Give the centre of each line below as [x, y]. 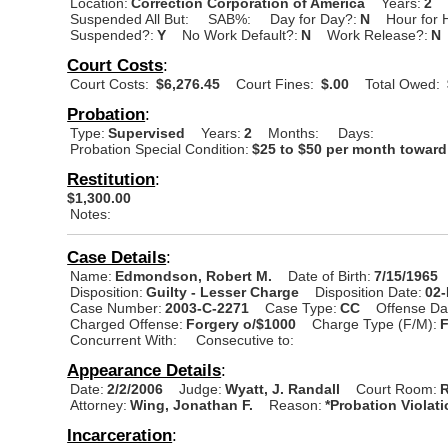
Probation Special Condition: [160, 148]
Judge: [201, 388]
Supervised [147, 132]
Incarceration [120, 434]
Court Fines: [275, 83]
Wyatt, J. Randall [285, 388]
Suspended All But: [130, 18]
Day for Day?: [314, 18]
